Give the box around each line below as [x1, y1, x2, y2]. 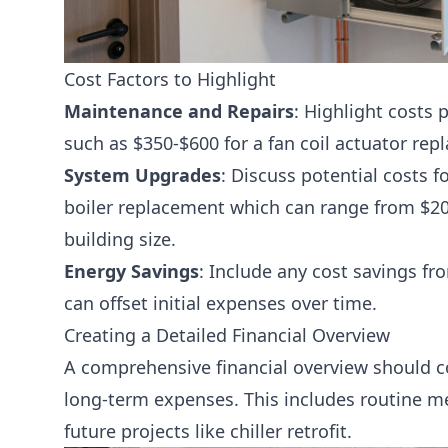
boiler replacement [64, 194, 225, 219]
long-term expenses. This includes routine [64, 386, 427, 411]
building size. [64, 226, 176, 251]
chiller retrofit [230, 418, 347, 443]
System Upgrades [64, 162, 221, 187]
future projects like [64, 418, 230, 443]
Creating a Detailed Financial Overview [64, 322, 390, 347]
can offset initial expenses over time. [64, 290, 377, 315]
